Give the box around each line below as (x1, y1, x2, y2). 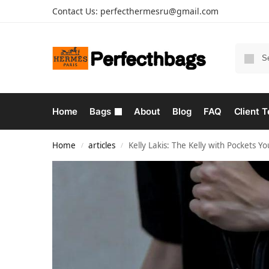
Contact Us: (52, 5, 100, 17)
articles (88, 140, 116, 151)
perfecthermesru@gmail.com (100, 5, 219, 17)
